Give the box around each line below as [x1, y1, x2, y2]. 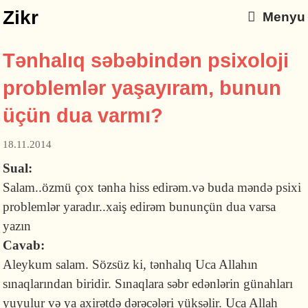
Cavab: [3, 238, 49, 252]
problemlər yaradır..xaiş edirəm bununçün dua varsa [3, 199, 276, 214]
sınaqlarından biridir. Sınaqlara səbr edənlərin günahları [3, 276, 294, 291]
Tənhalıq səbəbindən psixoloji [3, 49, 289, 71]
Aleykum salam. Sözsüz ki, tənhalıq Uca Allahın [3, 257, 258, 272]
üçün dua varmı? [3, 104, 164, 126]
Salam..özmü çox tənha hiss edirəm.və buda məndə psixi [3, 180, 302, 195]
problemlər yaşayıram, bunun [3, 77, 282, 99]
